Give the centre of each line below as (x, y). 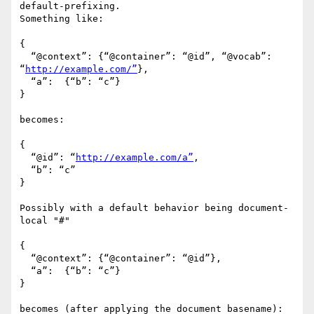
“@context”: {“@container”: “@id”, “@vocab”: (25, 57)
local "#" (48, 221)
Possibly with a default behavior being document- (154, 208)
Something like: (62, 19)
